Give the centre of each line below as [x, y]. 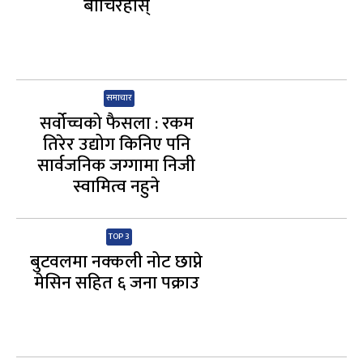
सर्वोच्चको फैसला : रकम [116, 123]
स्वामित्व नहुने [117, 186]
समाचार [120, 98]
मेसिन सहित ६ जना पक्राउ [116, 283]
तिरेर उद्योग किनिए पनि [116, 144]
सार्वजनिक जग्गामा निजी [117, 165]
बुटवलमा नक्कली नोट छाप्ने [117, 262]
